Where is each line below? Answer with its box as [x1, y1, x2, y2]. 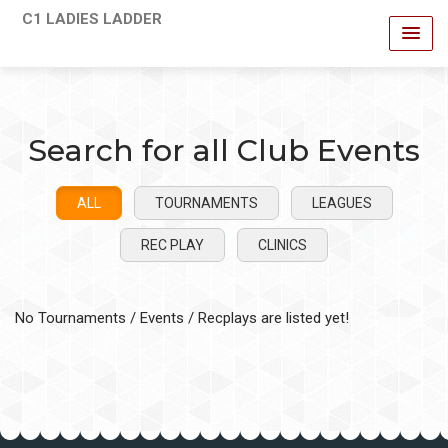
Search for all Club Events [28, 132, 420, 169]
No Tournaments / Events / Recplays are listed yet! [15, 309, 349, 327]
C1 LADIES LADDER [22, 10, 162, 28]
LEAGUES [311, 195, 372, 211]
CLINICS [258, 237, 307, 253]
